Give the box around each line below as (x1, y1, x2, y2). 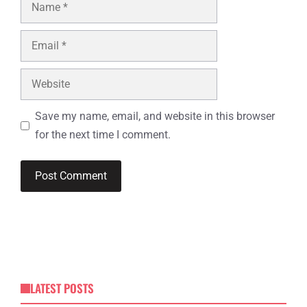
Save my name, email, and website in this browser (35, 110, 275, 123)
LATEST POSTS (29, 280, 94, 297)
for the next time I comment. (35, 128, 171, 141)
